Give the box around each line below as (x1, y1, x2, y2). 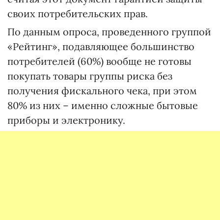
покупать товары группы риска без (7, 69, 172, 82)
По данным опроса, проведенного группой (7, 25, 211, 38)
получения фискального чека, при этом (7, 84, 197, 97)
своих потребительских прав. (7, 7, 148, 20)
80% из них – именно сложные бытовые (7, 99, 198, 111)
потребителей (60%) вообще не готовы (7, 55, 192, 67)
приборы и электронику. (7, 113, 125, 126)
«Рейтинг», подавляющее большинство (7, 40, 194, 53)
